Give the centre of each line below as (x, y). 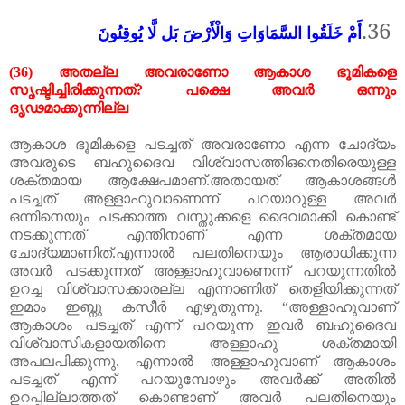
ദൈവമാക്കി (298, 216)
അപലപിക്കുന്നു (62, 361)
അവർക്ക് (290, 379)
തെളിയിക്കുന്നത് (343, 288)
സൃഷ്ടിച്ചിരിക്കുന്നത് (72, 89)
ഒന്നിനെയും (49, 216)
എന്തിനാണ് (166, 234)
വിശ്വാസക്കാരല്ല (120, 288)
